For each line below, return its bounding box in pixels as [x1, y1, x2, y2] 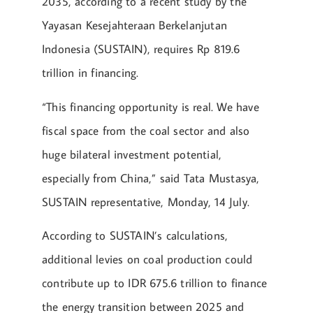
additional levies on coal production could [42, 252, 253, 268]
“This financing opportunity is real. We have [42, 99, 259, 115]
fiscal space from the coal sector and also [42, 122, 250, 138]
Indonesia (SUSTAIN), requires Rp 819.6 [42, 41, 240, 57]
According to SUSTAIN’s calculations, [42, 228, 228, 244]
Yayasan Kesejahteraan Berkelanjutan [42, 17, 227, 34]
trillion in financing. [42, 65, 139, 81]
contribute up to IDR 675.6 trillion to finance [42, 275, 268, 291]
